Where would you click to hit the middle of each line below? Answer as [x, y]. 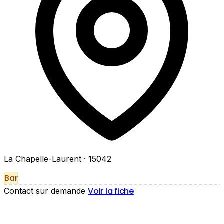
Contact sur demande [45, 191]
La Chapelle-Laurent [44, 159]
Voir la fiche [111, 191]
